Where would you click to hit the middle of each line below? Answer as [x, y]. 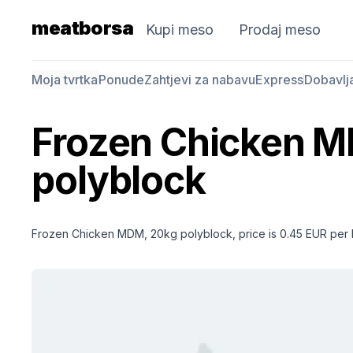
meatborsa [82, 28]
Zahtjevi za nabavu [200, 80]
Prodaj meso [279, 30]
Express [280, 80]
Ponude [122, 80]
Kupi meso [179, 30]
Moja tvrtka [65, 80]
